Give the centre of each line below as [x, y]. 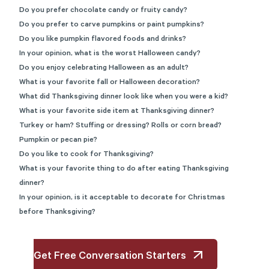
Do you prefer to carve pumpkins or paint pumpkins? [112, 25]
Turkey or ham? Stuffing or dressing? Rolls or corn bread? [120, 126]
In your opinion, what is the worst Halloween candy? [110, 54]
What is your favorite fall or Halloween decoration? [110, 83]
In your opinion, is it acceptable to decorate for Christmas [122, 198]
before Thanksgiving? [57, 213]
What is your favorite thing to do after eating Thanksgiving [124, 169]
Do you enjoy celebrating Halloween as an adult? [104, 68]
